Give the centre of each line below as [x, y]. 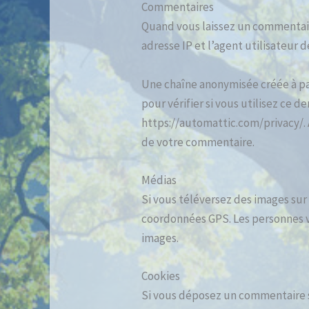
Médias [159, 180]
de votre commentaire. [198, 142]
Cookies [161, 276]
